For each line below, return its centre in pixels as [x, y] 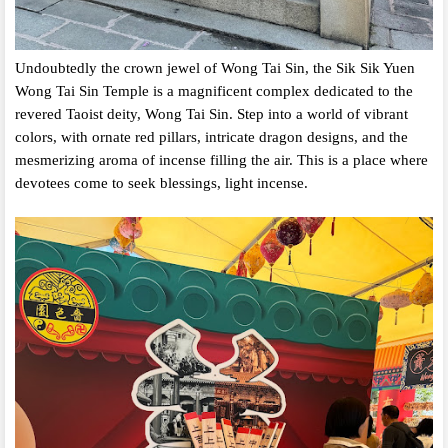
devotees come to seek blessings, [118, 183]
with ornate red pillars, [131, 137]
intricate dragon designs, [281, 137]
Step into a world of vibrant [322, 114]
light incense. [266, 183]
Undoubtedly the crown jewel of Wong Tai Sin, [162, 68]
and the [385, 137]
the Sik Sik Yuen [364, 68]
